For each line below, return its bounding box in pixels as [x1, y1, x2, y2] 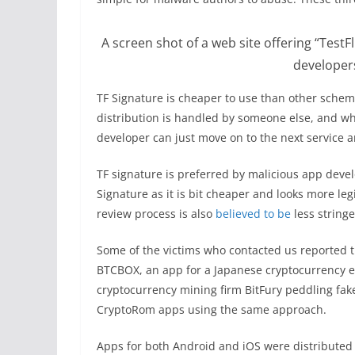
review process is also [97, 206, 216, 222]
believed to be [216, 206, 291, 222]
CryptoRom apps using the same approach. [97, 302, 326, 318]
